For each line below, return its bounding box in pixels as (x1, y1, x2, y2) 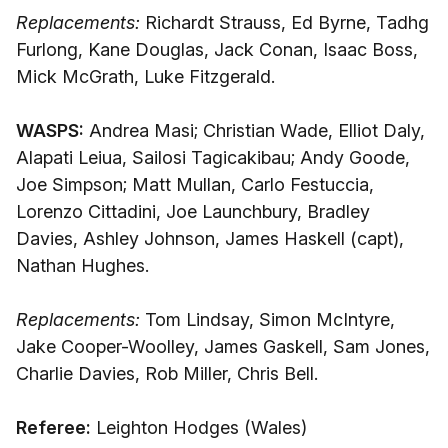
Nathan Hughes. (16, 255, 149, 276)
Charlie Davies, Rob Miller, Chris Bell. (16, 363, 318, 384)
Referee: (16, 417, 91, 438)
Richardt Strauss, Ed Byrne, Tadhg (145, 12, 429, 33)
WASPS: (16, 120, 84, 141)
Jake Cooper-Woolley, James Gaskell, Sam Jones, (16, 336, 430, 357)
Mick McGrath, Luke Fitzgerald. (16, 66, 275, 87)
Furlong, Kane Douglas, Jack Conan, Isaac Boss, (16, 39, 418, 60)
